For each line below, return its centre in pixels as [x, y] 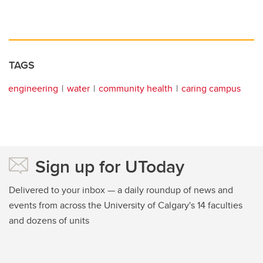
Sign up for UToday [110, 166]
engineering [33, 88]
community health [136, 88]
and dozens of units [49, 220]
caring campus [211, 88]
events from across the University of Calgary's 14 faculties [126, 205]
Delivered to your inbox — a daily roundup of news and [121, 190]
